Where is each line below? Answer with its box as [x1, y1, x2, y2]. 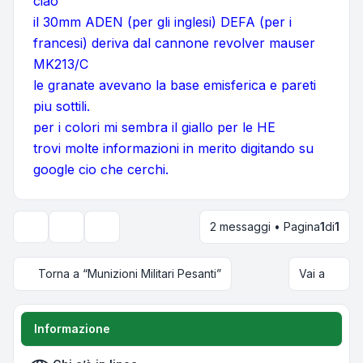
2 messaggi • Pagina [210, 220, 320, 234]
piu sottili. [33, 98, 90, 115]
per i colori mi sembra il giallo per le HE [33, 119, 275, 136]
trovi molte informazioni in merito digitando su [33, 140, 314, 157]
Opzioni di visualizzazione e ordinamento [94, 226, 314, 241]
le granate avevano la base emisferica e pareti [33, 77, 316, 94]
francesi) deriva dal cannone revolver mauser [33, 35, 315, 52]
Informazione [34, 322, 110, 336]
